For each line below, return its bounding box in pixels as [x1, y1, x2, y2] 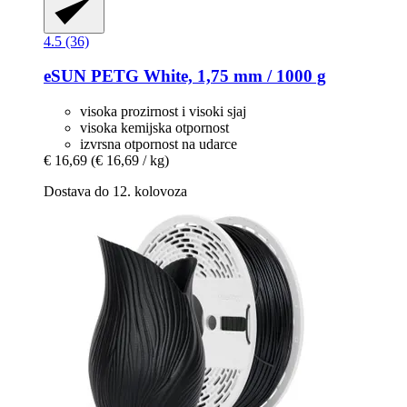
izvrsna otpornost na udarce [80, 136, 237, 153]
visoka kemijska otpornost [80, 120, 229, 136]
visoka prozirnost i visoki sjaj [80, 104, 246, 120]
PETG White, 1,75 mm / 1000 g [86, 66, 326, 86]
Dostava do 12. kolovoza [44, 184, 187, 200]
